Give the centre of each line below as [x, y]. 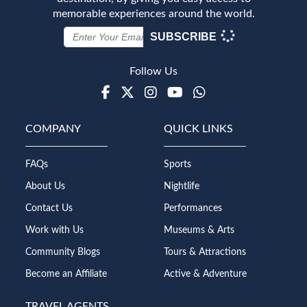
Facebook [142, 92]
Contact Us [49, 208]
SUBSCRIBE [184, 36]
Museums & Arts [199, 230]
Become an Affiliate [66, 274]
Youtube [210, 92]
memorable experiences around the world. [153, 13]
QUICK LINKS [198, 128]
